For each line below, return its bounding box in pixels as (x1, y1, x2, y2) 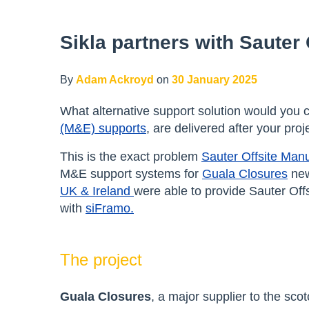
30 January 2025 (172, 73, 257, 86)
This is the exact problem (60, 149, 201, 163)
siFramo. (86, 201, 134, 215)
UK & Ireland (60, 183, 134, 198)
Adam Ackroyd (76, 73, 154, 86)
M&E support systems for (60, 166, 202, 181)
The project (60, 250, 142, 269)
